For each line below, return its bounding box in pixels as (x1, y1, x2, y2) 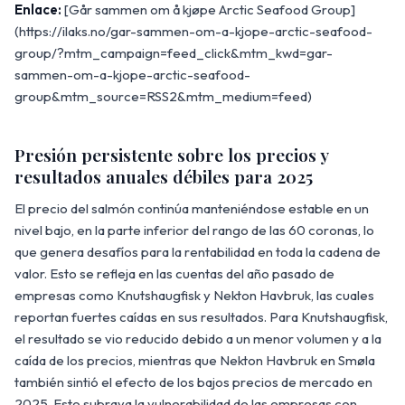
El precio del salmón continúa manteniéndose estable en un (14, 200, 369, 218)
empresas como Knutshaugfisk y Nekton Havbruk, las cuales (14, 287, 374, 305)
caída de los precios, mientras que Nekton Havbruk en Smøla (14, 352, 375, 370)
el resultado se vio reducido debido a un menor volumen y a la (14, 330, 381, 348)
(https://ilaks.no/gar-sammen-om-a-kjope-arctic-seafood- (14, 23, 372, 41)
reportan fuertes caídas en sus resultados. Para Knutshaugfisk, (14, 308, 388, 326)
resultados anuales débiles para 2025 (14, 165, 313, 189)
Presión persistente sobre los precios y (14, 143, 328, 167)
